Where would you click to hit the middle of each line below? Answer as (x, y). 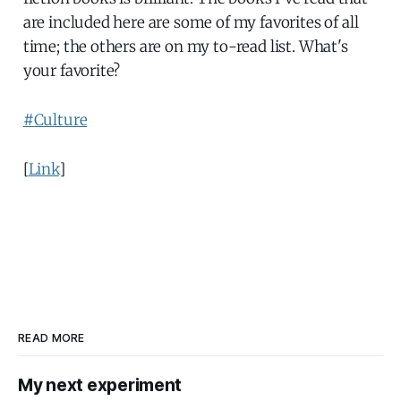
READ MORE (51, 338)
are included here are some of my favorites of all (191, 22)
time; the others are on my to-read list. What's (185, 46)
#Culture (55, 119)
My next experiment (100, 385)
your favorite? (72, 70)
